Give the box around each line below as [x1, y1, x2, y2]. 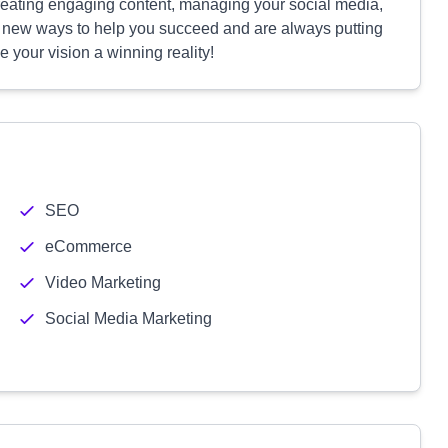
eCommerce [44, 238, 132, 255]
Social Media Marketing [44, 310, 212, 327]
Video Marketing [44, 274, 161, 291]
